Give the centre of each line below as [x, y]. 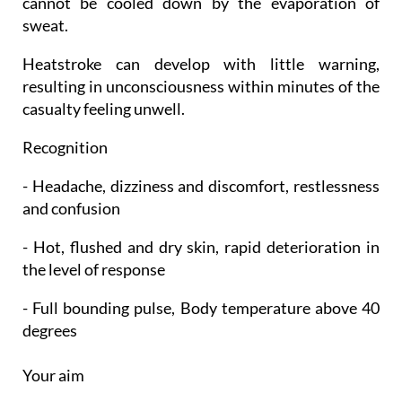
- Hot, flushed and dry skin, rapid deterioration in [201, 246]
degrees [50, 330]
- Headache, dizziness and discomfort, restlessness [201, 185]
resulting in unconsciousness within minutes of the [201, 86]
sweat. [45, 25]
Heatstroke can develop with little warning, [201, 63]
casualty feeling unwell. [104, 108]
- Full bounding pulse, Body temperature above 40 [201, 307]
